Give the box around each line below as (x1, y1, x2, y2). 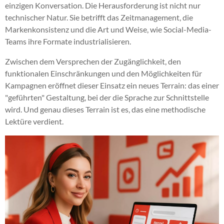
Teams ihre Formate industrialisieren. (5, 36, 131, 46)
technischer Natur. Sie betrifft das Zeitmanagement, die (5, 12, 193, 22)
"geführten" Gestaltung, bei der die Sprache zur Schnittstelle (5, 92, 209, 102)
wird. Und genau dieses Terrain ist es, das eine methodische (5, 104, 205, 114)
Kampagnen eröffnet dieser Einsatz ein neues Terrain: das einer (5, 80, 219, 90)
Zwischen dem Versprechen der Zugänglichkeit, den (5, 56, 181, 66)
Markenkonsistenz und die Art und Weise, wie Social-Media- (5, 24, 211, 34)
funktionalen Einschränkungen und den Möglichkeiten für (5, 68, 202, 78)
